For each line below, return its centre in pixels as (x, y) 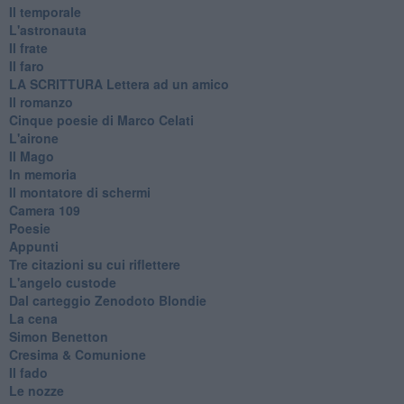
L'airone (33, 138)
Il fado (28, 372)
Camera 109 (44, 210)
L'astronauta (47, 29)
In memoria (42, 174)
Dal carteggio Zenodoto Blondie (107, 300)
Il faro (26, 65)
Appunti (33, 246)
